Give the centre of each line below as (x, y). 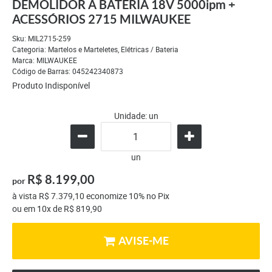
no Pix (157, 196)
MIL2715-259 (49, 39)
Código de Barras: (42, 71)
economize (107, 196)
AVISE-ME (144, 241)
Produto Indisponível (51, 86)
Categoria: (29, 49)
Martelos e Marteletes (83, 49)
